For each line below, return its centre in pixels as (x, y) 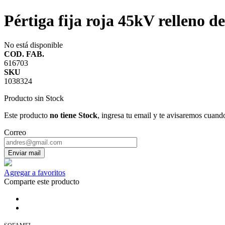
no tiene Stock (74, 116)
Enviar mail (24, 153)
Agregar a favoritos (35, 173)
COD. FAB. (24, 54)
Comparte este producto (42, 182)
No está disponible (33, 45)
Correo (15, 133)
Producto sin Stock (34, 98)
